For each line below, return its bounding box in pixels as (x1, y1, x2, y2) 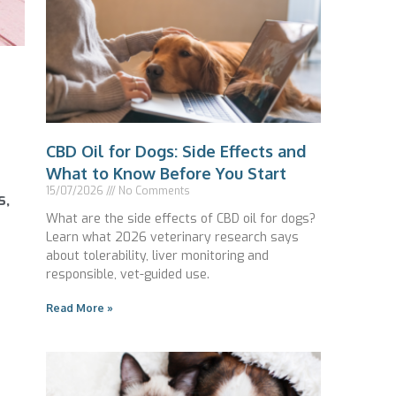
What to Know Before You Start (46, 164, 286, 184)
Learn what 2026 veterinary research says (46, 229, 299, 247)
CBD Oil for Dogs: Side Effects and (46, 141, 306, 162)
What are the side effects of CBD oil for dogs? (46, 210, 316, 228)
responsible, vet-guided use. (46, 266, 209, 284)
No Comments (116, 184, 190, 199)
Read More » (46, 301, 113, 316)
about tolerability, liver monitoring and (46, 247, 269, 265)
